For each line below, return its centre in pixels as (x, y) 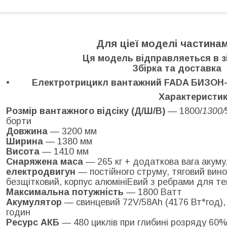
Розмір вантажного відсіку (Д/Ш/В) (86, 111)
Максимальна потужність (65, 192)
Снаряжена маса (45, 161)
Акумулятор (34, 202)
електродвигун (41, 172)
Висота (23, 151)
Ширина (25, 141)
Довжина (27, 131)
